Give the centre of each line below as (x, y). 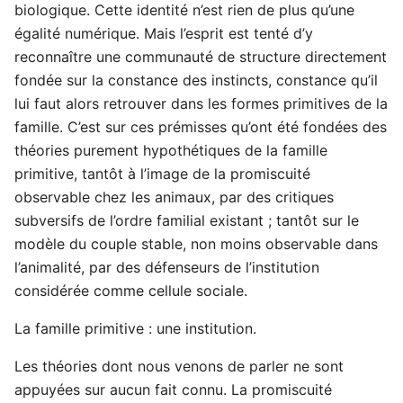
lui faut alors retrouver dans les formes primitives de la (201, 104)
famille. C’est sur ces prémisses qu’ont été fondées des (201, 127)
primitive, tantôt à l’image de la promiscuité (162, 174)
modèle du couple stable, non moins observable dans (196, 244)
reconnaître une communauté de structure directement (201, 57)
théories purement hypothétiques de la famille (171, 151)
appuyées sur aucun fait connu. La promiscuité (173, 390)
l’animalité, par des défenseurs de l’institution (167, 268)
